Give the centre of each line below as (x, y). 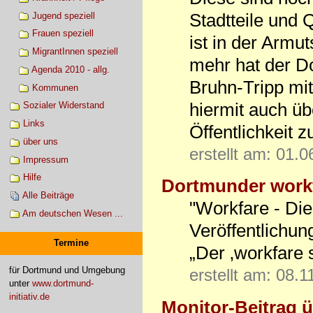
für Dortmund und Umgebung (67, 270)
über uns (40, 141)
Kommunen (55, 87)
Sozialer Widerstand (63, 105)
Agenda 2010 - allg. (70, 69)
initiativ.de (29, 297)
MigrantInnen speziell (75, 52)
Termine (71, 243)
